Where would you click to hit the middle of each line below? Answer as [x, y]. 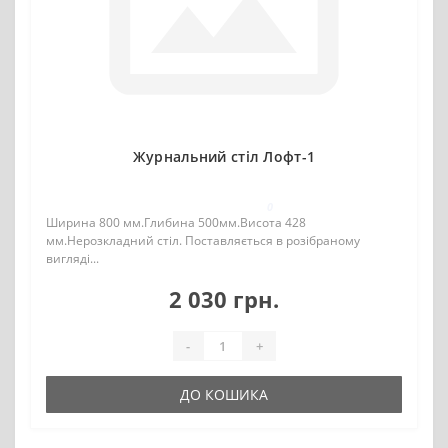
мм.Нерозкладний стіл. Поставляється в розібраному [203, 240]
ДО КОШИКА [224, 394]
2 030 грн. [224, 299]
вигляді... [72, 258]
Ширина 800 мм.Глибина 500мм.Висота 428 [176, 222]
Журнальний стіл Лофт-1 [224, 156]
